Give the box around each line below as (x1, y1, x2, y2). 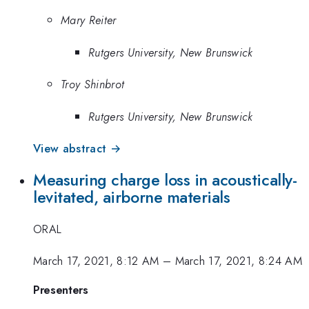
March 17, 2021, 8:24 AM (175, 252, 303, 270)
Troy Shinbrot (61, 76, 125, 93)
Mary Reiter (61, 12, 117, 29)
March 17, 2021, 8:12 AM (33, 252, 159, 270)
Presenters (33, 281, 88, 298)
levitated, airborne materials (33, 185, 230, 209)
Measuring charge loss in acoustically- (33, 168, 297, 192)
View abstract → (33, 140, 121, 157)
